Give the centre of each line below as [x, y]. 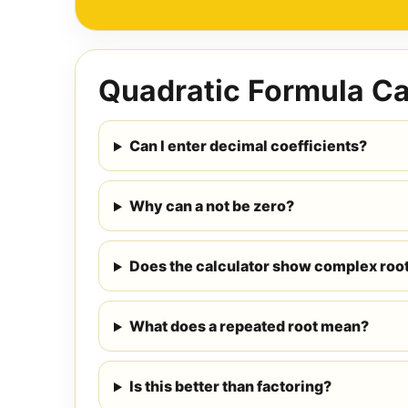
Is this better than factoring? [230, 387]
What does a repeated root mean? [249, 326]
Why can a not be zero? [211, 206]
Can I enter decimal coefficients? [248, 146]
